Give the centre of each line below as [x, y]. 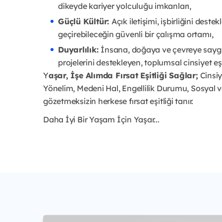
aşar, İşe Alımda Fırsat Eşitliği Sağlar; [123, 75]
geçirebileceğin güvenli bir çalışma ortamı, [136, 34]
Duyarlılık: [80, 49]
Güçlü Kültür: [85, 21]
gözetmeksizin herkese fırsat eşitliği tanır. [118, 101]
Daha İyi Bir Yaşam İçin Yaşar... [101, 119]
